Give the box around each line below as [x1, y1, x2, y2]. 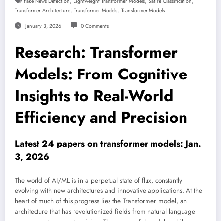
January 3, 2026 [25, 22, 61, 30]
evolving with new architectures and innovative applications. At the [15, 185, 202, 195]
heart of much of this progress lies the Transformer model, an [15, 196, 187, 206]
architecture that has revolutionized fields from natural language [15, 206, 195, 216]
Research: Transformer [15, 41, 178, 64]
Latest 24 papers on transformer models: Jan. [15, 137, 201, 150]
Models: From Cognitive [15, 63, 187, 86]
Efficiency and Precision [15, 106, 187, 129]
